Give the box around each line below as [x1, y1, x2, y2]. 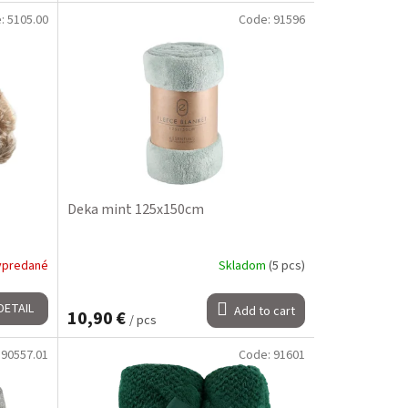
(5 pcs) [268, 257, 305, 276]
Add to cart [233, 301, 295, 321]
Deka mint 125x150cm [66, 199, 204, 219]
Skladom [218, 257, 269, 276]
